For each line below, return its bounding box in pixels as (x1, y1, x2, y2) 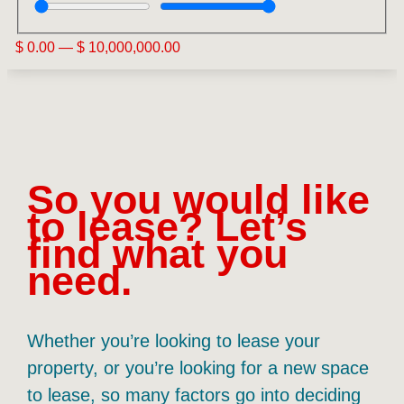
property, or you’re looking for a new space (26, 358, 369, 379)
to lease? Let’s (26, 204, 308, 250)
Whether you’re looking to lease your (26, 331, 320, 352)
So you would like (26, 177, 370, 223)
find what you (26, 231, 288, 277)
